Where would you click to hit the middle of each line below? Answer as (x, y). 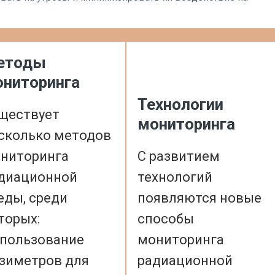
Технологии (180, 104)
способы (166, 219)
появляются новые (199, 198)
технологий (175, 177)
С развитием (179, 156)
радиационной (185, 261)
